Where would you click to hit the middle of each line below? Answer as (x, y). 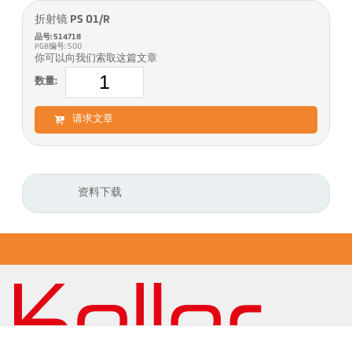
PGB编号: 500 (59, 46)
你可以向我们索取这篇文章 (96, 59)
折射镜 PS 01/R (73, 20)
